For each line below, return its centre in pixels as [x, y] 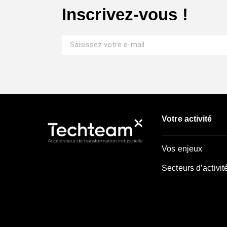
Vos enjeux [182, 148]
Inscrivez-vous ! [125, 15]
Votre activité [187, 119]
